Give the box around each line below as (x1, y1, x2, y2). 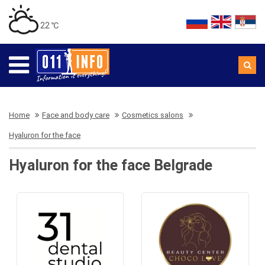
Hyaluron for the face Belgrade (9, 157, 212, 174)
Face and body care (42, 111, 109, 119)
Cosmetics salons (122, 111, 183, 119)
